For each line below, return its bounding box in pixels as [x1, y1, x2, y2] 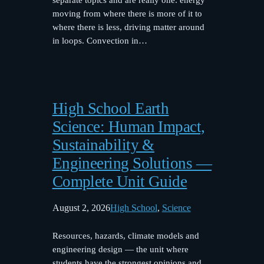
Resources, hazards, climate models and [52, 230, 199, 240]
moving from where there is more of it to [52, 8, 202, 18]
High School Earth [52, 99, 169, 117]
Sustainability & [52, 136, 154, 154]
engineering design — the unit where [52, 244, 189, 254]
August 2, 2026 [52, 202, 110, 213]
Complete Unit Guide [52, 172, 187, 190]
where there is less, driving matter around [52, 22, 204, 32]
